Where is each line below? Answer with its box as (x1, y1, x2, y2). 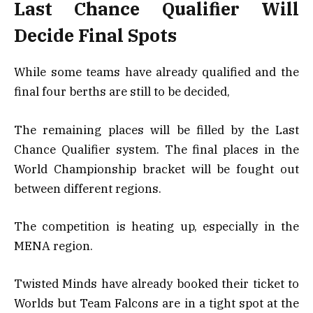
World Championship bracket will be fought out (14, 161, 299, 177)
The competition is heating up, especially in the (14, 218, 299, 234)
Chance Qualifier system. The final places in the (14, 141, 299, 157)
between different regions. (14, 180, 161, 196)
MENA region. (14, 238, 93, 254)
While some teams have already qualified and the (14, 64, 299, 80)
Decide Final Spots (14, 24, 177, 48)
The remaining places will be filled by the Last (14, 122, 299, 138)
